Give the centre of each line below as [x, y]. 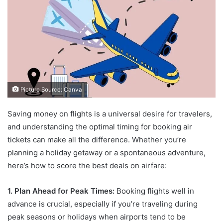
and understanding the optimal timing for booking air [100, 126]
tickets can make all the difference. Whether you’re [97, 139]
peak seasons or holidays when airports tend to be [97, 217]
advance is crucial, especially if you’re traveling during [103, 204]
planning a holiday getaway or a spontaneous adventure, [107, 152]
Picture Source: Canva [51, 89]
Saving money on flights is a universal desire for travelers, [110, 113]
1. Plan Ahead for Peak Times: [61, 191]
